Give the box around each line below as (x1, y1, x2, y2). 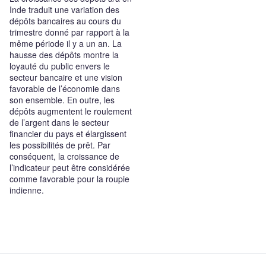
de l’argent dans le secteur (9, 116, 109, 128)
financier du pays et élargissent (9, 128, 126, 140)
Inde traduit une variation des (9, 4, 119, 15)
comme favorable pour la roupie (9, 173, 129, 185)
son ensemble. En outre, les (9, 94, 115, 106)
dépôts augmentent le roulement (9, 105, 132, 117)
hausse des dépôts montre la (9, 49, 119, 61)
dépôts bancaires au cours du (9, 15, 121, 27)
